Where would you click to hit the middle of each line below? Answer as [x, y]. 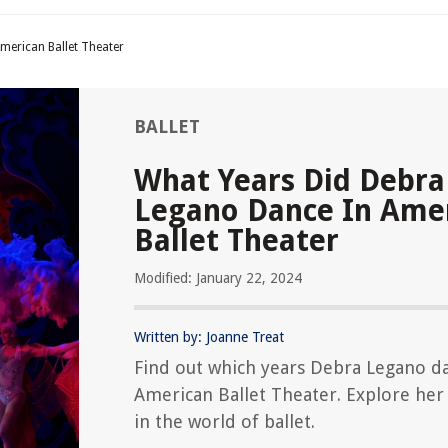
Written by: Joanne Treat [209, 337]
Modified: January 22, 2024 [218, 278]
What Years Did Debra [289, 180]
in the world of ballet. [224, 421]
